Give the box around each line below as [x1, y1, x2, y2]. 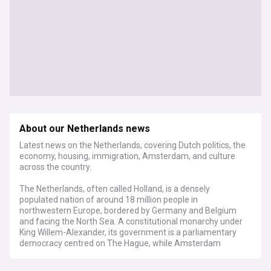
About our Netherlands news [19, 122, 150, 136]
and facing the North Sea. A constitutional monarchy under [19, 217, 243, 226]
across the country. [19, 162, 91, 172]
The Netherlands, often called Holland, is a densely [19, 184, 210, 194]
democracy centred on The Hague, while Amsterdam [19, 238, 221, 248]
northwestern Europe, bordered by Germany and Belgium [19, 206, 237, 215]
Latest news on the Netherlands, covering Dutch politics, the [19, 140, 246, 150]
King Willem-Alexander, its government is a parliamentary [19, 227, 237, 237]
